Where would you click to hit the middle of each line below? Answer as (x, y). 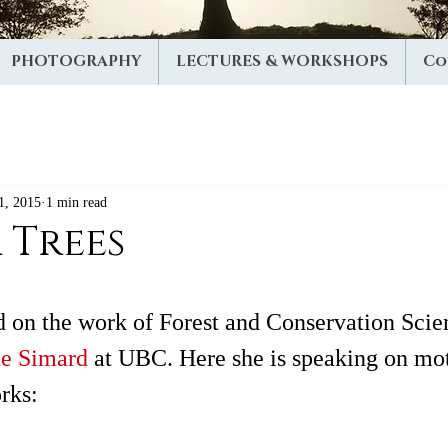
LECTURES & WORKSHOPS (282, 61)
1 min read (76, 202)
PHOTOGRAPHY (76, 61)
